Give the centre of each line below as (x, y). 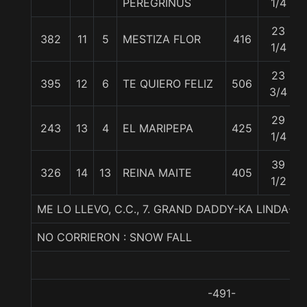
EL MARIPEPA (158, 128)
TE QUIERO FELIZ (168, 84)
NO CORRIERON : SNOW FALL (114, 237)
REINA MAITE (157, 173)
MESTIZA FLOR (162, 39)
